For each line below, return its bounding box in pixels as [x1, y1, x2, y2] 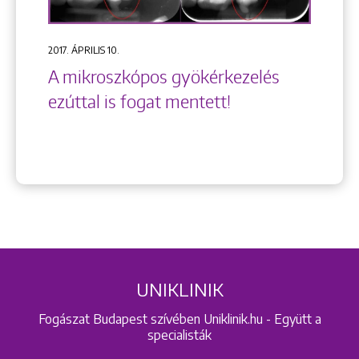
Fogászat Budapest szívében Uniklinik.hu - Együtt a [38, 310, 321, 327]
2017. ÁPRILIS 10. [48, 43, 119, 56]
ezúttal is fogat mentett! [48, 90, 231, 112]
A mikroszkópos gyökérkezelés [48, 65, 280, 87]
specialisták [147, 326, 212, 343]
